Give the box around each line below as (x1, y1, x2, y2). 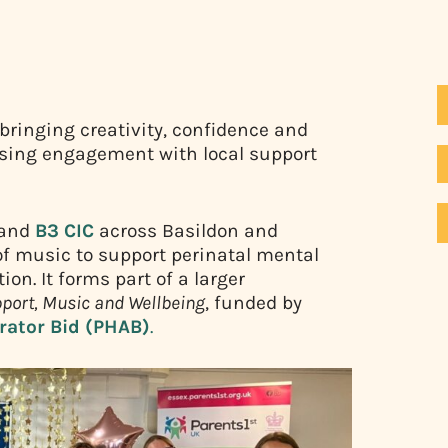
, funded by (205, 290, 302, 314)
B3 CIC (35, 218, 94, 242)
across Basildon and (94, 218, 278, 242)
